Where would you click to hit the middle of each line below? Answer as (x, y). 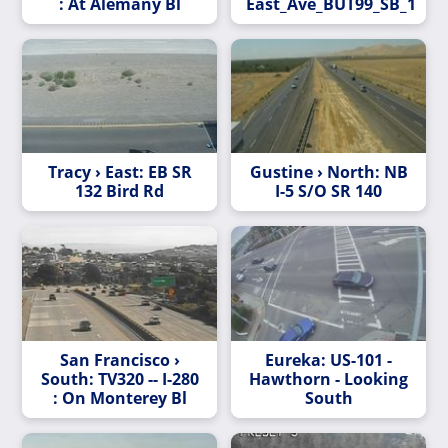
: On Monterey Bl (119, 397)
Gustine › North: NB (328, 172)
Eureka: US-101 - (328, 359)
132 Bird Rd (119, 191)
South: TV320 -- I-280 (119, 378)
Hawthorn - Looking (328, 378)
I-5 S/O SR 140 (328, 191)
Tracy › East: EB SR (119, 172)
